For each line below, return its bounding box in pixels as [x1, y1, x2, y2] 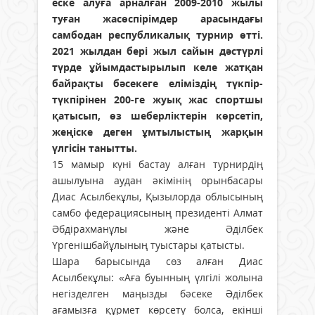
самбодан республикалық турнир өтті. [52, 27, 263, 41]
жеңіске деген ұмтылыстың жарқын [52, 124, 263, 139]
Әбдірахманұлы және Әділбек [52, 221, 263, 236]
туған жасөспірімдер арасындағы [52, 11, 263, 25]
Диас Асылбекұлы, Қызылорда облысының [52, 189, 263, 203]
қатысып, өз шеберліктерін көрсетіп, [52, 108, 263, 122]
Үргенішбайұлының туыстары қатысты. [52, 238, 245, 252]
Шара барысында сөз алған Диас [52, 254, 263, 268]
